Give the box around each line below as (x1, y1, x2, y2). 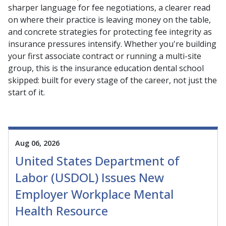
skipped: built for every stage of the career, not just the (8, 75, 217, 86)
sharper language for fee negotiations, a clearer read (8, 2, 210, 13)
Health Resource (15, 202, 108, 219)
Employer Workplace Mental (15, 186, 174, 203)
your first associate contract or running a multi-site (8, 50, 201, 62)
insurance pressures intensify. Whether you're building (8, 38, 216, 49)
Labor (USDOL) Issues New (15, 169, 164, 186)
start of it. (8, 87, 45, 98)
